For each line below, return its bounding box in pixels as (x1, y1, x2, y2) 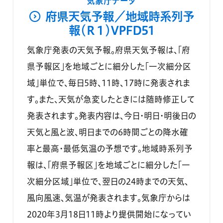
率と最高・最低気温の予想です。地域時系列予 (26, 143, 193, 154)
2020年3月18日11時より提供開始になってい (26, 209, 191, 220)
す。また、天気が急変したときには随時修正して (26, 94, 195, 105)
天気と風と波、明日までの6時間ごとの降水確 (26, 126, 188, 137)
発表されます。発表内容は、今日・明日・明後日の (26, 110, 196, 121)
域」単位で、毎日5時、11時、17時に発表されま (26, 77, 190, 88)
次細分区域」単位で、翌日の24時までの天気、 (26, 176, 189, 187)
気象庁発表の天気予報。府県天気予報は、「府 (26, 44, 190, 55)
